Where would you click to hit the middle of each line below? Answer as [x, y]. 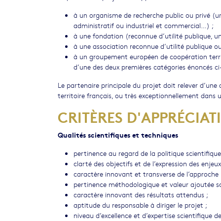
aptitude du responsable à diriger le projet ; [140, 205]
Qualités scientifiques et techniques [118, 134]
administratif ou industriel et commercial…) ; [144, 25]
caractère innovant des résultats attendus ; [141, 194]
